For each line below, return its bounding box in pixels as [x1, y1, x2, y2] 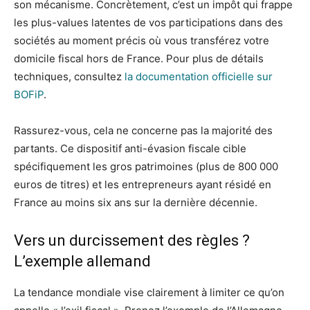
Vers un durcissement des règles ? [14, 232, 250, 249]
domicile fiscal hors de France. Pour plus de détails [14, 52, 264, 65]
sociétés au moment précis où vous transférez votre [14, 34, 269, 47]
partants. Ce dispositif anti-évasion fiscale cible [14, 142, 246, 155]
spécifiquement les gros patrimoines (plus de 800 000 [14, 160, 278, 173]
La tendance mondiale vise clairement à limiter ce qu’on [14, 286, 284, 299]
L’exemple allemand [14, 253, 151, 270]
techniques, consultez [14, 70, 125, 83]
